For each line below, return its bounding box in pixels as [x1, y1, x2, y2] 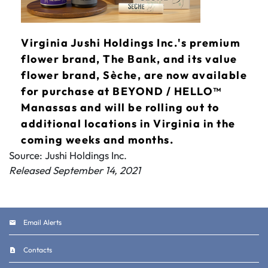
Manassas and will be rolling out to [21, 100, 220, 114]
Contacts [23, 245, 52, 254]
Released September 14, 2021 [9, 164, 141, 176]
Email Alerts [23, 218, 62, 227]
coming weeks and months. [21, 133, 173, 147]
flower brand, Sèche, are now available [21, 68, 247, 82]
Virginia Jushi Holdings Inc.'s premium [21, 36, 240, 50]
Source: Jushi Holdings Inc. [9, 149, 127, 162]
